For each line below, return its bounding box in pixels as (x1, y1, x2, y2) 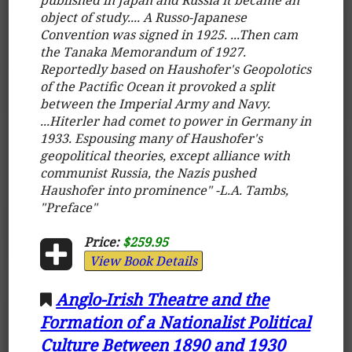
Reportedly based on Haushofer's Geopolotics (40, 60, 312, 78)
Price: (83, 233, 119, 251)
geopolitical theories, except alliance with (40, 146, 291, 164)
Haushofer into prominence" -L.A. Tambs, (40, 181, 289, 199)
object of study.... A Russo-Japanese (40, 8, 247, 26)
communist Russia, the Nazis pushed (40, 163, 257, 181)
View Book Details (89, 251, 197, 269)
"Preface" (40, 198, 98, 216)
